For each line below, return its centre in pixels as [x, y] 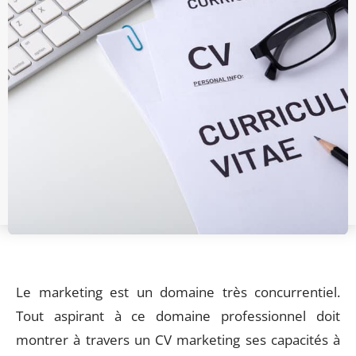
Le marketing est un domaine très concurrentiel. [178, 292]
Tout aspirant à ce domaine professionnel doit [178, 316]
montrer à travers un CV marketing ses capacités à [178, 340]
